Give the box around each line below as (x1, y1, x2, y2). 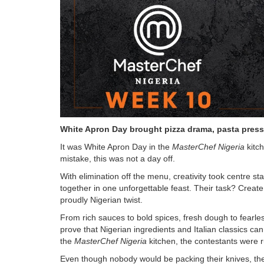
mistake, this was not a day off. (60, 153, 175, 163)
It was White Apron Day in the (60, 141, 172, 151)
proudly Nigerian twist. (60, 194, 143, 204)
